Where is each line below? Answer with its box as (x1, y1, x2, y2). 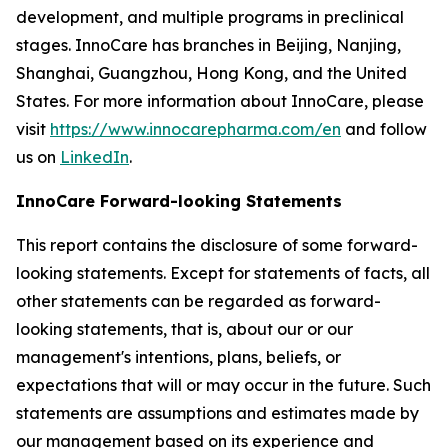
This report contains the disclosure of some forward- (16, 235, 418, 255)
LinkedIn (60, 147, 129, 167)
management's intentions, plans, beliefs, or (16, 347, 341, 367)
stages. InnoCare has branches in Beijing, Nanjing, (16, 35, 401, 55)
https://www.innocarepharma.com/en (50, 119, 341, 139)
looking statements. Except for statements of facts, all (16, 263, 430, 283)
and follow (341, 119, 427, 139)
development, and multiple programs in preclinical (16, 7, 404, 27)
